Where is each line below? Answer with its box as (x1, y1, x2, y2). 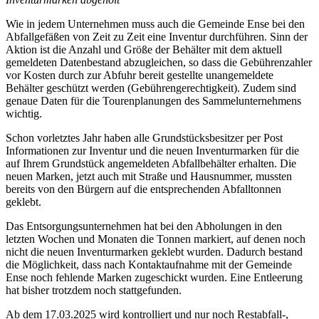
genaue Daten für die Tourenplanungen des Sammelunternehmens (6, 95, 301, 108)
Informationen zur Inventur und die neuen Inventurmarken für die (6, 145, 299, 157)
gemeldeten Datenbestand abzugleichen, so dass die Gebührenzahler (6, 56, 312, 69)
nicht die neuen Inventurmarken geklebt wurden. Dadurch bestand (6, 246, 303, 258)
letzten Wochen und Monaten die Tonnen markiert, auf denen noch (6, 233, 305, 246)
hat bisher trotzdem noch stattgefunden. (6, 284, 182, 297)
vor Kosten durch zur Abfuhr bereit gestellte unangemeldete (6, 69, 273, 82)
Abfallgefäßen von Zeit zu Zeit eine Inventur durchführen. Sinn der (6, 31, 308, 43)
